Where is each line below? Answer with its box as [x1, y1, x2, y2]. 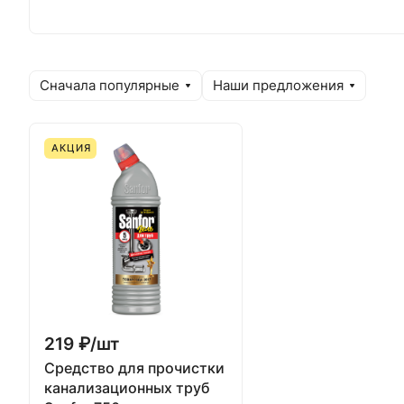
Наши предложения [213, 78, 344, 94]
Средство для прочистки [44, 359, 225, 377]
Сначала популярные [40, 78, 179, 94]
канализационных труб [44, 379, 210, 397]
